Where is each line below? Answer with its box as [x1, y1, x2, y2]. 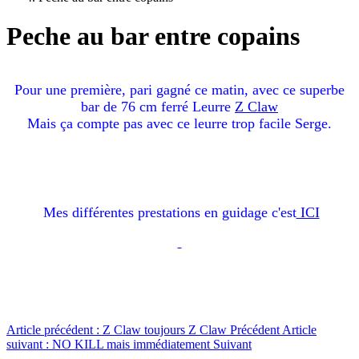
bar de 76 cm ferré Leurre [81, 98, 235, 115]
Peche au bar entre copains [6, 22, 300, 51]
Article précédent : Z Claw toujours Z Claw [6, 322, 230, 337]
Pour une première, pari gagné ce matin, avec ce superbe [14, 81, 345, 98]
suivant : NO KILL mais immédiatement [6, 337, 213, 351]
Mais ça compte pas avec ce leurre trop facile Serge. [27, 115, 332, 131]
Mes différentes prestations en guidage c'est [42, 204, 296, 220]
